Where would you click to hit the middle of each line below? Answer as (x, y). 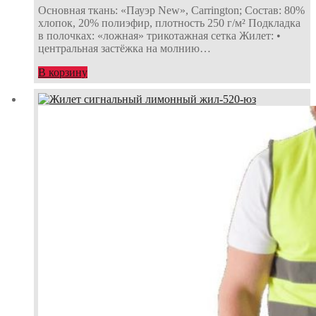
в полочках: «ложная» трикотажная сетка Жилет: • (159, 35)
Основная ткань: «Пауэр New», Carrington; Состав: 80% (171, 10)
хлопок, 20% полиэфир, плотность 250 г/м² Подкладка (169, 23)
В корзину (63, 72)
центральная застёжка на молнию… (124, 48)
